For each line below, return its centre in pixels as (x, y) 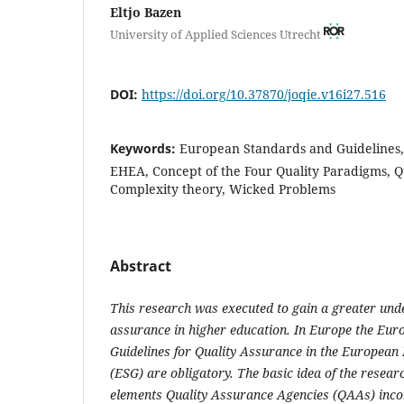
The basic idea (281, 372)
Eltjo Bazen (146, 12)
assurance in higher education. (200, 329)
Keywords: (145, 148)
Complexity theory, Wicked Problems (223, 188)
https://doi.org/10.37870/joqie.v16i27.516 (264, 94)
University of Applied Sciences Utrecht (217, 34)
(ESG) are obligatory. (174, 372)
